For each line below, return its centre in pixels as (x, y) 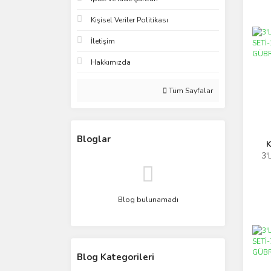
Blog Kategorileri (116, 257)
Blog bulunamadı (148, 200)
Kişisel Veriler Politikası (129, 20)
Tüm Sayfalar (190, 91)
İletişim (103, 41)
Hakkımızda (111, 62)
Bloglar (94, 139)
